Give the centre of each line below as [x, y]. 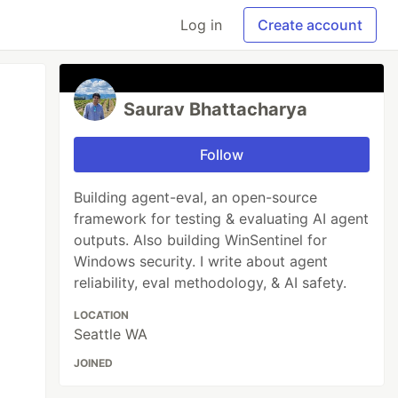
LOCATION [102, 315]
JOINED [94, 363]
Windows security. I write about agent [201, 261]
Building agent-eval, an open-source [196, 197]
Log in [201, 25]
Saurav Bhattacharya [216, 109]
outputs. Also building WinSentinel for [201, 240]
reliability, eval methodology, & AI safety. [211, 283]
